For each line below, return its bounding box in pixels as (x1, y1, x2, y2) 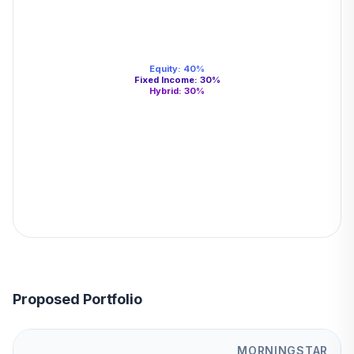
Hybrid (149, 85, 179, 96)
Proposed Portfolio (13, 291, 142, 307)
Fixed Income (134, 74, 194, 85)
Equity (149, 63, 178, 74)
